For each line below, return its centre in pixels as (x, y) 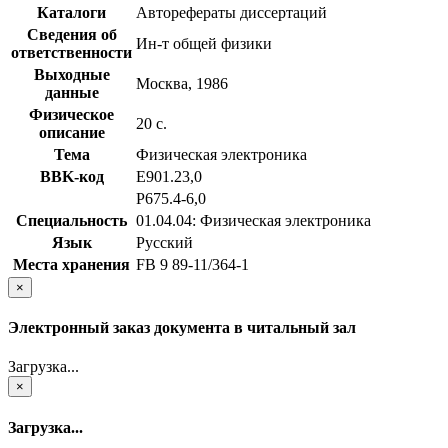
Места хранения (71, 264)
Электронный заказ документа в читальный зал (182, 328)
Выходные (71, 74)
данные (71, 92)
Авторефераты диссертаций (231, 12)
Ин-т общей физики (204, 43)
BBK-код (71, 176)
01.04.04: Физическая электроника (253, 220)
